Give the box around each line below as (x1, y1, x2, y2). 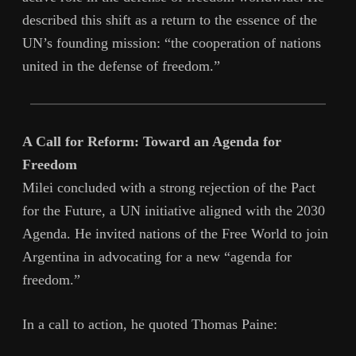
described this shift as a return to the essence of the (22, 11, 317, 28)
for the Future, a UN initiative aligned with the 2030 (22, 202, 325, 219)
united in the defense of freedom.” (22, 57, 220, 74)
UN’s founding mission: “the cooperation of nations (22, 34, 321, 51)
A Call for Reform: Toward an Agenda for (22, 133, 281, 149)
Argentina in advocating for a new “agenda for (22, 248, 292, 265)
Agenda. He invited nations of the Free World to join (22, 225, 328, 242)
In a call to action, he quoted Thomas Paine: (22, 316, 277, 333)
